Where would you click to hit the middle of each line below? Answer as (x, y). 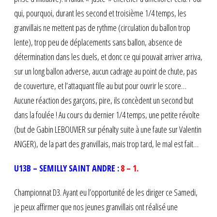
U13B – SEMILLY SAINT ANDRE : (67, 168)
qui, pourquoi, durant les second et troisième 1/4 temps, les (100, 13)
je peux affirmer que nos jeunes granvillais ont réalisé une (96, 207)
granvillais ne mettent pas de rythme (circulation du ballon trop (102, 27)
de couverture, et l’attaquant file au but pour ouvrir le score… (100, 85)
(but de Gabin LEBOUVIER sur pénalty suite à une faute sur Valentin (108, 129)
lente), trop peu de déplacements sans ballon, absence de (98, 42)
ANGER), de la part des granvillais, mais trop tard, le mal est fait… (106, 144)
